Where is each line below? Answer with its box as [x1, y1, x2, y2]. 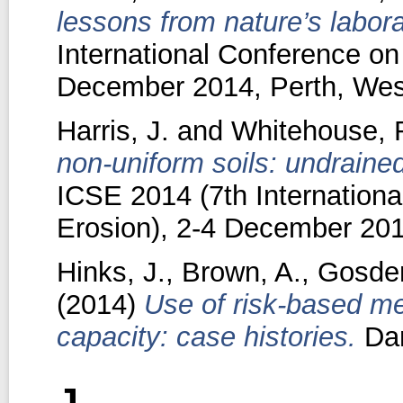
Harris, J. [56, 114, 169, 147]
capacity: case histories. [56, 320, 356, 353]
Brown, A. [181, 255, 301, 288]
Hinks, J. [56, 255, 166, 288]
